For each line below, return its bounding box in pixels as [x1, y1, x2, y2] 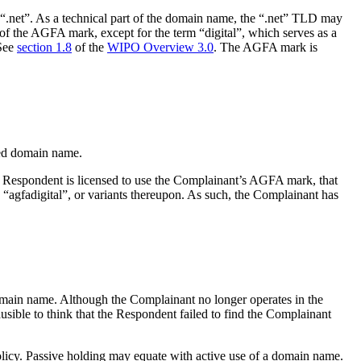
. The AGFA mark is [214, 40, 317, 55]
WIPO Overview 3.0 [107, 40, 214, 55]
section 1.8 [17, 40, 72, 55]
